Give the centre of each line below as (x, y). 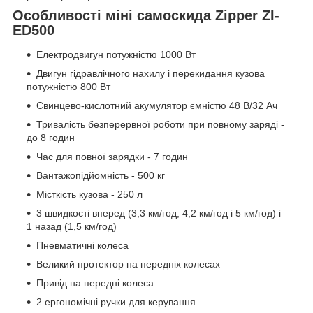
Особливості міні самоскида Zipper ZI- (146, 15)
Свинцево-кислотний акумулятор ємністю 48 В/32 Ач (157, 106)
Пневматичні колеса (82, 246)
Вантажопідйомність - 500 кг (101, 176)
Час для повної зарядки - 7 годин (112, 157)
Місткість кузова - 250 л (89, 195)
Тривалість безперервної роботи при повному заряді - (160, 125)
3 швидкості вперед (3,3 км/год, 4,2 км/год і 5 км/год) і (159, 213)
